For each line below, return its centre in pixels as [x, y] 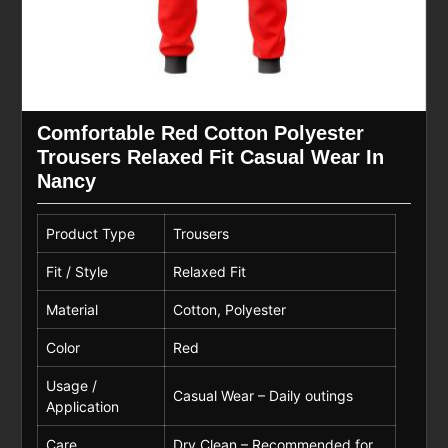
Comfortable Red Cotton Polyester [200, 132]
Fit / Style [76, 271]
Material [71, 309]
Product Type [90, 233]
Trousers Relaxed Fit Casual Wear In [210, 156]
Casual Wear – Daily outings [262, 395]
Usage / [71, 385]
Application [82, 406]
